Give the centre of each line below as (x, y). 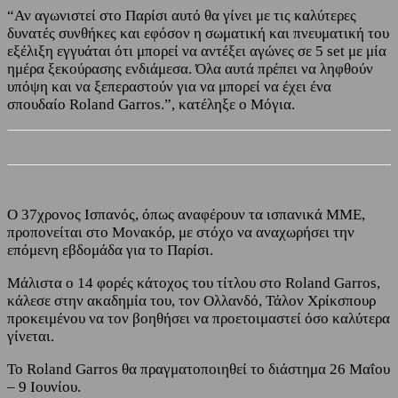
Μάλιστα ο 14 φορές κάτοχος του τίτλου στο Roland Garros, (194, 283)
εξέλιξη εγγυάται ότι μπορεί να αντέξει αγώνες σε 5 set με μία (197, 52)
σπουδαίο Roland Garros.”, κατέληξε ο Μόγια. (151, 105)
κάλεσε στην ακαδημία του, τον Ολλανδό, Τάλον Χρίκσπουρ (191, 300)
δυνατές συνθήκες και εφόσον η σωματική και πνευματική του (198, 34)
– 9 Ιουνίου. (44, 386)
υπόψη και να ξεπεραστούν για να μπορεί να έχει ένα (169, 87)
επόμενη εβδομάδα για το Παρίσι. (110, 250)
